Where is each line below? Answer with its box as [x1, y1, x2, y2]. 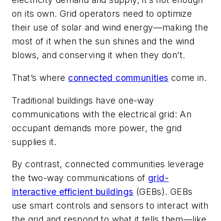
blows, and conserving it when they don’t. [12, 50, 185, 61]
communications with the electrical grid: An [12, 109, 192, 119]
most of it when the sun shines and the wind [12, 36, 195, 47]
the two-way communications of [12, 173, 148, 184]
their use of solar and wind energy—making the [12, 22, 208, 33]
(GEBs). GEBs [133, 186, 193, 197]
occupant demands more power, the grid [12, 122, 182, 133]
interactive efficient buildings [12, 186, 134, 197]
